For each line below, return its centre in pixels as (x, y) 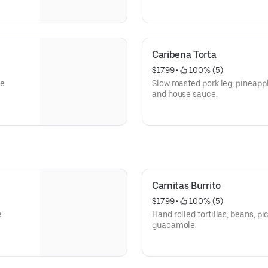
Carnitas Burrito (186, 186)
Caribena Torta (184, 55)
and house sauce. (185, 94)
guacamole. (175, 225)
